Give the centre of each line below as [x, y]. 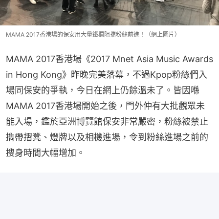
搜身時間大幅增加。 [45, 153]
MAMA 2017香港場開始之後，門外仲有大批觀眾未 [105, 106]
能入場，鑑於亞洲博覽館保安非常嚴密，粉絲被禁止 [107, 122]
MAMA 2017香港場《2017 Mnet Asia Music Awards [109, 59]
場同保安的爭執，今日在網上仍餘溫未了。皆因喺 [103, 90]
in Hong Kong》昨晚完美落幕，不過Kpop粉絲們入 [107, 75]
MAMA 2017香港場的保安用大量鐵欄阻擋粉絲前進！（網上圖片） [93, 35]
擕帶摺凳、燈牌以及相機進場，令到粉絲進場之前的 [107, 137]
